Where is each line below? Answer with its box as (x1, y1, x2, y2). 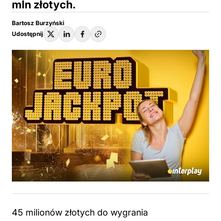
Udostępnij (12, 30, 43, 37)
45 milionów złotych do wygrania (12, 207, 148, 218)
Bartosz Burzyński (12, 19, 64, 27)
